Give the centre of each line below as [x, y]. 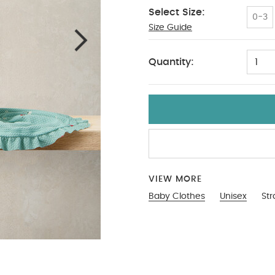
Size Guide [170, 28]
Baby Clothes [177, 196]
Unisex [233, 196]
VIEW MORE [175, 179]
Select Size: [177, 12]
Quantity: [171, 62]
